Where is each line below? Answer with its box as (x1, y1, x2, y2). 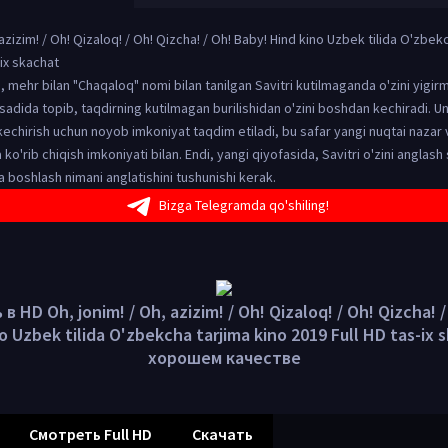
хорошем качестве (147, 346, 301, 369)
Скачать (192, 424, 253, 444)
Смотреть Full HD (29, 424, 152, 444)
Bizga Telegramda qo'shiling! (159, 196, 329, 214)
